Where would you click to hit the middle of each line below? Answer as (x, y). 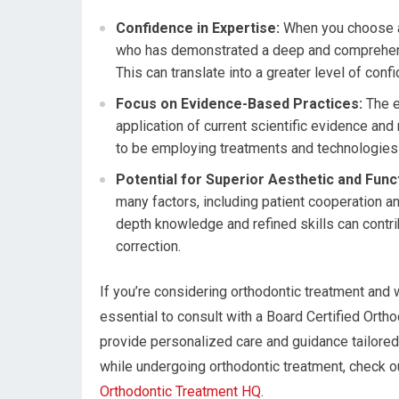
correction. (148, 247)
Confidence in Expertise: (198, 28)
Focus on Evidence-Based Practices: (239, 104)
